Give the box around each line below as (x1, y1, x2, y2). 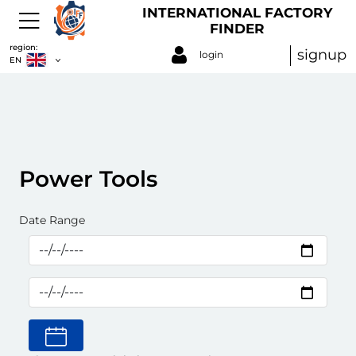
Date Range (19, 213, 85, 227)
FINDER (210, 20, 265, 37)
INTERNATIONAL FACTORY (142, 4, 333, 21)
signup (297, 46, 346, 64)
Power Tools (19, 165, 157, 192)
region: (10, 41, 37, 52)
